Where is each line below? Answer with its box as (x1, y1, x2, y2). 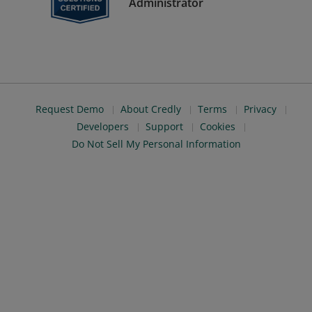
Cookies (200, 120, 235, 133)
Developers (77, 120, 129, 133)
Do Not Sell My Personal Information (71, 137, 241, 150)
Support (146, 120, 183, 133)
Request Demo (36, 102, 104, 116)
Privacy (244, 102, 276, 116)
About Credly (120, 102, 181, 116)
